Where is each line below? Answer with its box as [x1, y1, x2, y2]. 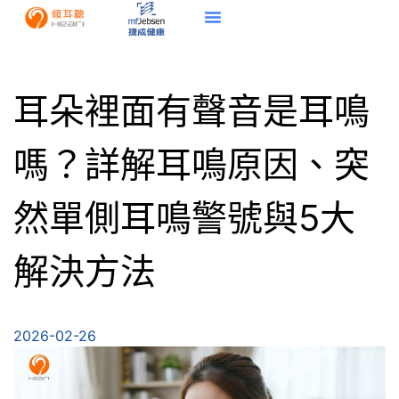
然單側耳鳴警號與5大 [13, 196, 355, 240]
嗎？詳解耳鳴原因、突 [13, 142, 370, 186]
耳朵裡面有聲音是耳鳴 [13, 89, 370, 133]
